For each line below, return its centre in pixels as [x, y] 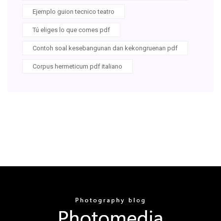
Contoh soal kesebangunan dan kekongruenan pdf [105, 48]
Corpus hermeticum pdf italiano [77, 66]
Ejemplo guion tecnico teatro [74, 11]
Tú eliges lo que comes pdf [71, 30]
